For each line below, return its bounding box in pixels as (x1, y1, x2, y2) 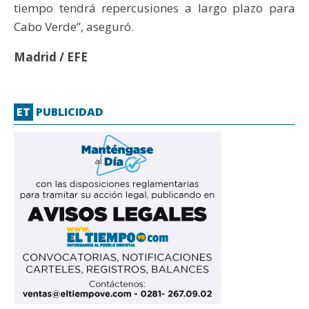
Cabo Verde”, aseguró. (14, 18, 134, 34)
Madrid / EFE (14, 48, 88, 65)
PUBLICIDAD (33, 104, 103, 120)
